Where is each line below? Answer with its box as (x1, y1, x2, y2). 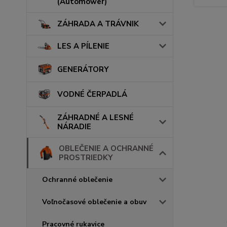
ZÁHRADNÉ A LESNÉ (57, 112, 134, 123)
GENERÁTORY (57, 64, 109, 75)
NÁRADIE (57, 121, 91, 132)
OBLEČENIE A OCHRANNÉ (59, 143, 154, 154)
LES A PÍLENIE (57, 41, 109, 51)
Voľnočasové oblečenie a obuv (42, 197, 146, 207)
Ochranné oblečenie (42, 174, 112, 184)
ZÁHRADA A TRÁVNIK (57, 19, 139, 29)
